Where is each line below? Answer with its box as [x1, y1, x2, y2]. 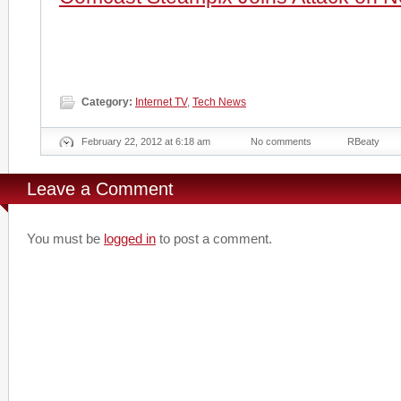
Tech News [192, 96, 246, 108]
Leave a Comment [27, 179, 174, 199]
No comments [251, 136, 311, 147]
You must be [27, 231, 104, 246]
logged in [104, 231, 156, 246]
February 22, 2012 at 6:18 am [81, 136, 210, 147]
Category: [81, 96, 132, 108]
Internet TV [135, 96, 187, 108]
